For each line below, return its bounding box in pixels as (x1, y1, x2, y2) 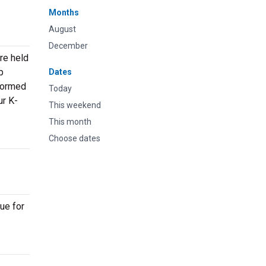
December (49, 41, 88, 50)
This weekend (49, 100, 101, 110)
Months (49, 8, 79, 17)
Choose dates (49, 134, 100, 143)
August (49, 24, 76, 34)
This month (49, 117, 91, 126)
